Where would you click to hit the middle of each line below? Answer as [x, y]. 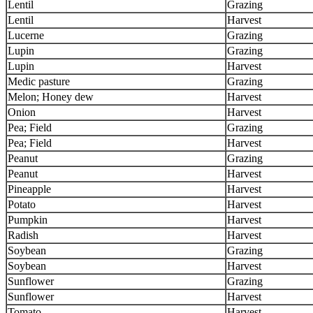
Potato [22, 204]
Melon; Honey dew [51, 97]
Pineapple [29, 189]
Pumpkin [28, 220]
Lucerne [26, 35]
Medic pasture [39, 81]
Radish [23, 235]
